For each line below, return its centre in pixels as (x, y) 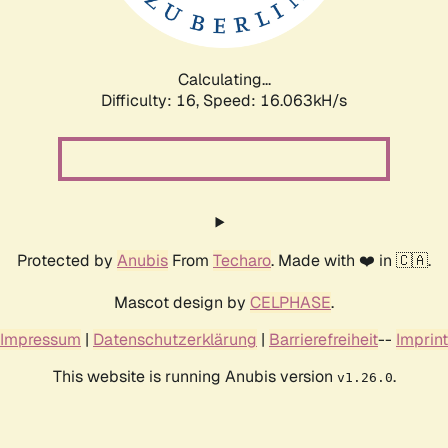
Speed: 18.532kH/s (275, 100)
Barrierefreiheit (323, 339)
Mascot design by (182, 302)
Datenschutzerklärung (175, 339)
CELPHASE (290, 302)
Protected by (67, 260)
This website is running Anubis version (194, 376)
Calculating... (224, 79)
